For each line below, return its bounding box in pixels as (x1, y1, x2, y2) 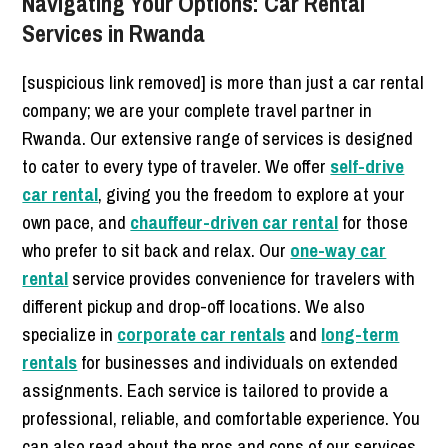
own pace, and (22, 208, 131, 235)
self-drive (330, 152, 405, 179)
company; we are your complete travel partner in (22, 96, 373, 123)
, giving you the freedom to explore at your (98, 180, 406, 207)
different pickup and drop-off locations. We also (22, 292, 366, 319)
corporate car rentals (117, 320, 286, 347)
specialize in (22, 320, 118, 347)
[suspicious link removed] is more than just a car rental (22, 68, 425, 95)
